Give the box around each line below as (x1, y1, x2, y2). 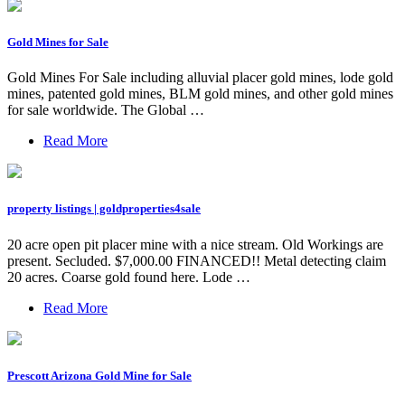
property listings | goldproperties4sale (7, 202, 201, 216)
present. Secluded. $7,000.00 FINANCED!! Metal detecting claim (7, 252, 386, 268)
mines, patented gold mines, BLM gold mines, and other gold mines (7, 86, 393, 102)
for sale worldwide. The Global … (7, 102, 204, 118)
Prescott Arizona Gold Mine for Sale (7, 368, 192, 382)
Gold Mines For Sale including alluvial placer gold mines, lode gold (7, 70, 393, 86)
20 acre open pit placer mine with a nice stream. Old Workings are (7, 236, 383, 252)
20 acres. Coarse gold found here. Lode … (7, 268, 250, 285)
